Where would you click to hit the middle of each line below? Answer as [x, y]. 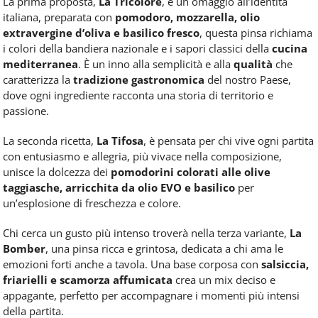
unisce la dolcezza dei [57, 172]
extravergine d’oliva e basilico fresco [101, 33]
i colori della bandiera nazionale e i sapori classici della [137, 49]
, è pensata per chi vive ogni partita [229, 141]
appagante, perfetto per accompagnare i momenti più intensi [151, 296]
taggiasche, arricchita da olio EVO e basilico [119, 188]
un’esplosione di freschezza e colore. [92, 203]
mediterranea [40, 64]
